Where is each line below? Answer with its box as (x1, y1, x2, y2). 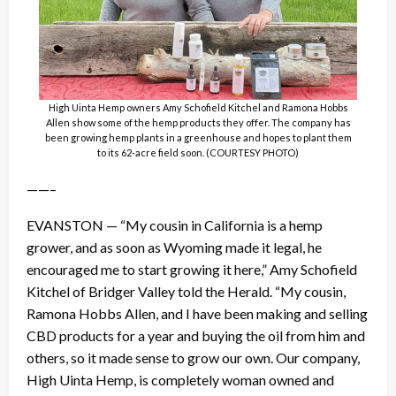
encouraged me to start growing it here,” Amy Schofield (27, 261, 357, 278)
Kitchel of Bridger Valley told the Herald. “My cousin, (27, 283, 346, 301)
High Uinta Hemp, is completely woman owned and (27, 371, 334, 389)
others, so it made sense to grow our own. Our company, (27, 349, 360, 367)
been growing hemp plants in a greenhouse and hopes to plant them (44, 132, 352, 144)
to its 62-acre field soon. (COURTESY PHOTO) (97, 147, 299, 159)
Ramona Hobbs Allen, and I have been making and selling (27, 305, 368, 323)
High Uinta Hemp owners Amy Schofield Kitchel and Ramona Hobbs (48, 102, 348, 114)
